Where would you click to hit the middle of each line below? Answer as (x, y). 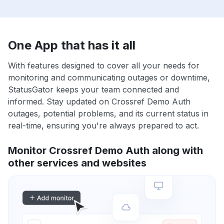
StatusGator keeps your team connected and (93, 90)
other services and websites (77, 163)
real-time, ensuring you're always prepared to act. (103, 126)
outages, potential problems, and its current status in (108, 114)
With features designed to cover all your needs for (104, 66)
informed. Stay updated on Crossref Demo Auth (99, 102)
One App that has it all (72, 45)
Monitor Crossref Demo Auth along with (105, 151)
